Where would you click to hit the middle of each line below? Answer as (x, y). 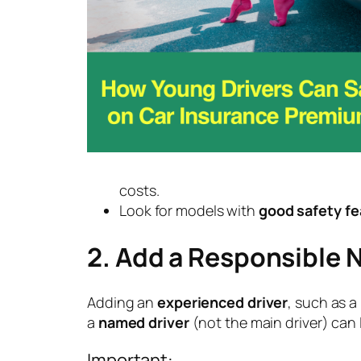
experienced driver (223, 303)
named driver (143, 323)
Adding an (122, 303)
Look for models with (189, 211)
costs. (139, 191)
